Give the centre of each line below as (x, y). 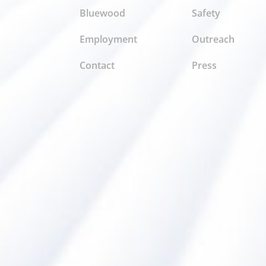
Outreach (213, 39)
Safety (206, 13)
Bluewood (103, 13)
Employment (109, 39)
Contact (97, 66)
